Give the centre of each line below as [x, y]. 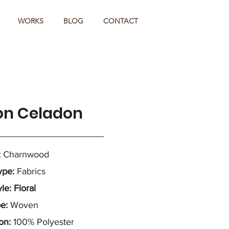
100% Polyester [44, 222]
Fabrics [31, 171]
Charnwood [26, 154]
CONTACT [121, 21]
